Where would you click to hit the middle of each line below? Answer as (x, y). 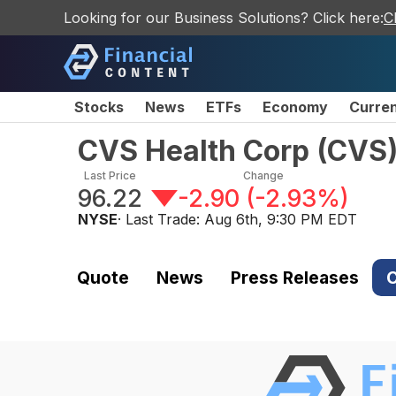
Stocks (99, 107)
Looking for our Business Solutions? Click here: (224, 18)
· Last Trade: (161, 219)
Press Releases (294, 277)
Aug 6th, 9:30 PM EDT (281, 219)
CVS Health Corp (194, 151)
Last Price (110, 175)
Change (263, 175)
